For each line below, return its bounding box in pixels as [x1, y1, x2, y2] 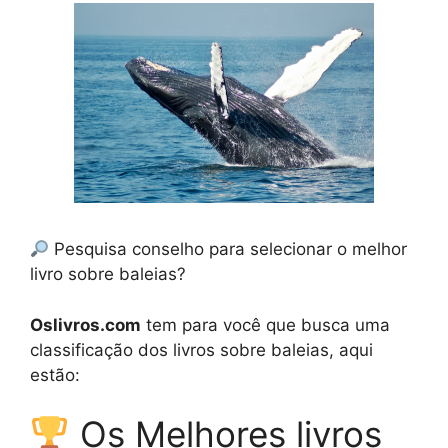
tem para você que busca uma [141, 314, 390, 335]
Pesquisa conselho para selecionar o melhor [49, 239, 408, 260]
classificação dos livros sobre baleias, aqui [30, 339, 373, 360]
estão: [30, 364, 80, 385]
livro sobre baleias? [30, 264, 186, 285]
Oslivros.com [30, 314, 141, 335]
